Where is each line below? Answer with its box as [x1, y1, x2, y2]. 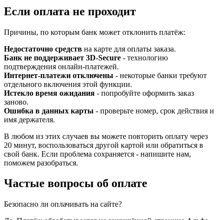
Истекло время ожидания [4, 88, 95, 97]
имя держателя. [4, 115, 55, 124]
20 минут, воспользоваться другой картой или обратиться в [4, 140, 203, 149]
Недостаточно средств [4, 44, 82, 53]
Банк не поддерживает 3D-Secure [4, 53, 121, 62]
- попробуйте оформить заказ [95, 88, 194, 97]
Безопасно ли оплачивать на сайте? [4, 200, 122, 209]
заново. [4, 97, 28, 106]
